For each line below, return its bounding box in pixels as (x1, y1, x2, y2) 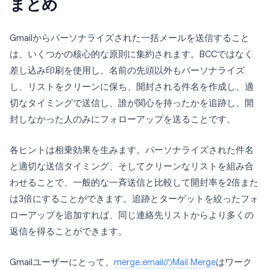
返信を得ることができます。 (10, 225, 127, 237)
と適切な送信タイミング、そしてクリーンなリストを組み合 (10, 160, 254, 172)
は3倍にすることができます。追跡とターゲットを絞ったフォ (10, 193, 259, 204)
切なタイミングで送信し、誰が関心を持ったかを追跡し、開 (10, 97, 254, 108)
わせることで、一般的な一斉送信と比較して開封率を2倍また (10, 177, 259, 188)
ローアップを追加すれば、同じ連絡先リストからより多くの (10, 209, 254, 221)
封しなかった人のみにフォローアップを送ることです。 (10, 113, 236, 125)
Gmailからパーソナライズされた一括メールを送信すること (10, 32, 250, 43)
